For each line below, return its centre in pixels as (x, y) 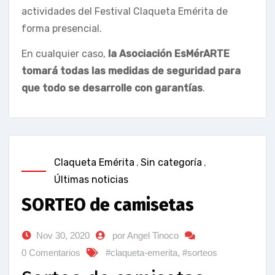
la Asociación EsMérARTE (169, 53)
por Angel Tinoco (145, 235)
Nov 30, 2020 (63, 235)
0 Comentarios (51, 252)
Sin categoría (171, 162)
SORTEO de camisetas (108, 204)
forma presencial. (62, 28)
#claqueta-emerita (141, 252)
